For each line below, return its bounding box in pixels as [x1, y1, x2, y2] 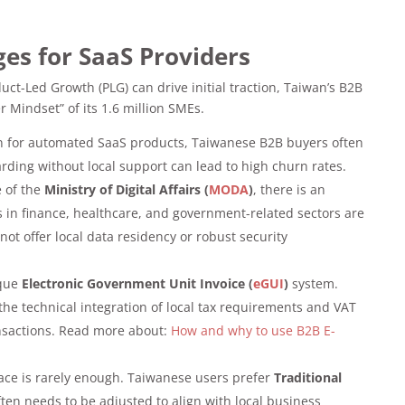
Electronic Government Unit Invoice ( [22, 274, 254, 292]
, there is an [253, 180, 326, 198]
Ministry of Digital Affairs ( [44, 180, 210, 198]
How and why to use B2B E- [171, 321, 336, 339]
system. [288, 274, 339, 292]
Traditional [274, 368, 343, 386]
